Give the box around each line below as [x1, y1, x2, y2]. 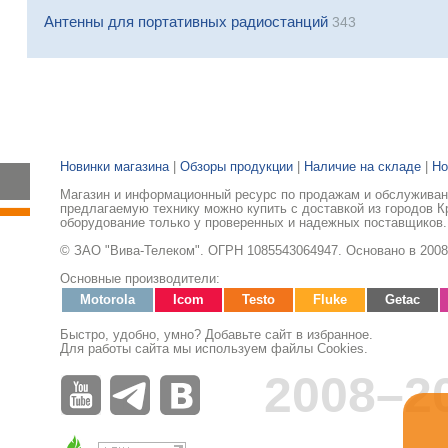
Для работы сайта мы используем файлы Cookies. [60, 342, 368, 357]
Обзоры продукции [180, 160, 293, 175]
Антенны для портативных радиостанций [43, 13, 328, 31]
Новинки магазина [60, 160, 169, 175]
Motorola [80, 293, 135, 308]
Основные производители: [60, 272, 220, 287]
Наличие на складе [304, 160, 421, 175]
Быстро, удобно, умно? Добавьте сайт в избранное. [60, 328, 373, 343]
